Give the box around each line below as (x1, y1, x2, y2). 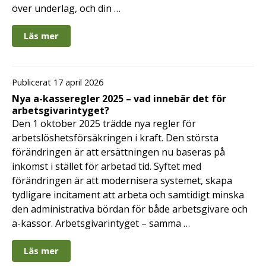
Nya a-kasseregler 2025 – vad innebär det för (12, 92, 226, 106)
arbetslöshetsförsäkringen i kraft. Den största (12, 131, 218, 145)
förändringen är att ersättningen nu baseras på (12, 145, 225, 159)
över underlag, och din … (12, 2, 121, 15)
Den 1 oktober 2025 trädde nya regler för (12, 117, 196, 131)
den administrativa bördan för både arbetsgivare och (12, 202, 248, 216)
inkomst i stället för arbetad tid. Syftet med (12, 160, 201, 173)
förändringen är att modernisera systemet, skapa (12, 174, 232, 188)
